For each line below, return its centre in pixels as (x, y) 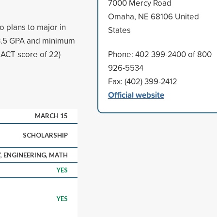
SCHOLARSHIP (45, 135)
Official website (136, 94)
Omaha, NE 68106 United (153, 16)
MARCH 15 (51, 116)
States (119, 30)
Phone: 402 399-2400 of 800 (160, 54)
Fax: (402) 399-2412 (142, 81)
